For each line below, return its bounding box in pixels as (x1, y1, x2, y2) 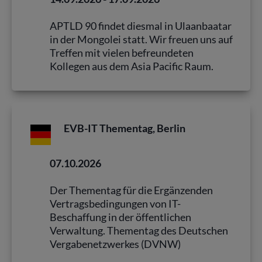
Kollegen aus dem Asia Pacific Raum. (50, 59, 213, 73)
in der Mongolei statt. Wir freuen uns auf (50, 32, 233, 46)
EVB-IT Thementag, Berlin (64, 121, 186, 135)
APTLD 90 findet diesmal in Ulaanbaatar (50, 19, 232, 32)
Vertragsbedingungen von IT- (50, 196, 181, 210)
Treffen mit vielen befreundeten (50, 46, 194, 59)
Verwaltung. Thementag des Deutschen (50, 223, 228, 237)
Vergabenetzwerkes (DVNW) (50, 237, 181, 250)
